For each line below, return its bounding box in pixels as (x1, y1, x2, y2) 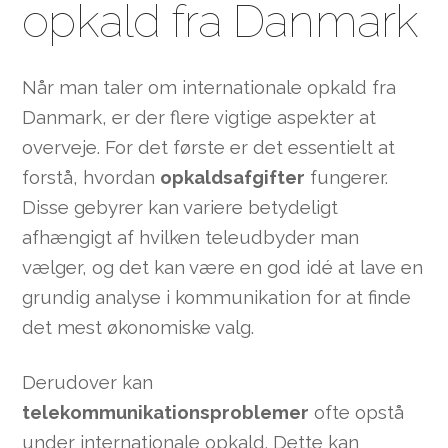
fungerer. (305, 166, 389, 189)
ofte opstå (309, 400, 405, 423)
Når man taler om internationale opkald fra (22, 76, 397, 99)
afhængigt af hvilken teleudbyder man (22, 226, 360, 249)
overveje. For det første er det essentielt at (22, 136, 396, 159)
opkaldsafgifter (160, 166, 306, 189)
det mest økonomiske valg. (22, 316, 255, 339)
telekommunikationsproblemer (22, 400, 310, 423)
